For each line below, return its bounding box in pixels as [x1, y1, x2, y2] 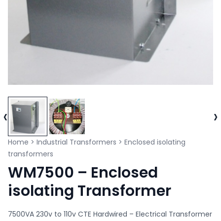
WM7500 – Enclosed [8, 162, 158, 184]
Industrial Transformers [37, 137, 116, 147]
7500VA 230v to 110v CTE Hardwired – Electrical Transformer [8, 209, 212, 220]
